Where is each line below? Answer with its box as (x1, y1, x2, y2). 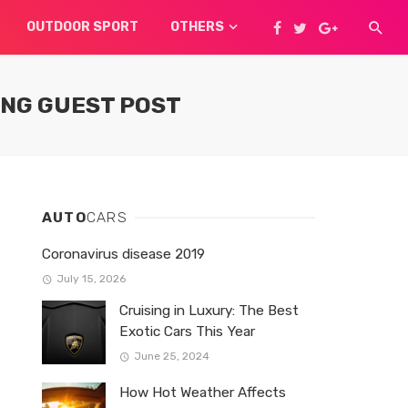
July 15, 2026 (56, 272, 126, 286)
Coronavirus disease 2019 (42, 246, 205, 262)
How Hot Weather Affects (119, 384, 286, 402)
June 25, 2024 (133, 350, 209, 363)
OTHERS (169, 19, 224, 35)
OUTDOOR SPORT (25, 19, 138, 35)
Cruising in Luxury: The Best (119, 302, 299, 320)
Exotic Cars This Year (119, 323, 255, 341)
